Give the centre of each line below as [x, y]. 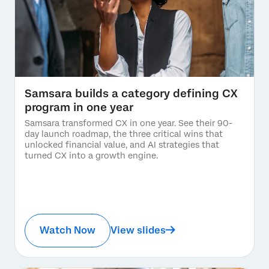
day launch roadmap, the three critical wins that [124, 134]
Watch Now [68, 230]
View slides [138, 230]
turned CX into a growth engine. [91, 155]
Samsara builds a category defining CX [131, 93]
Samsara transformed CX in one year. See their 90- [128, 123]
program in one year [79, 107]
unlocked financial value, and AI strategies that [122, 144]
